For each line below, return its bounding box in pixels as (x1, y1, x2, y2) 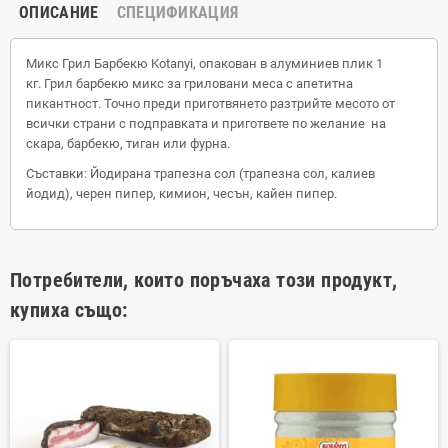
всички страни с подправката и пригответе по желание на (26, 116, 386, 131)
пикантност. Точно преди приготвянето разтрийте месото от (26, 96, 395, 111)
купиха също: (10, 298, 128, 322)
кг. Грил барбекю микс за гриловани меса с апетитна (26, 76, 353, 91)
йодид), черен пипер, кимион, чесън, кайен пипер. (26, 186, 337, 201)
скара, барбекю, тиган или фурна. (26, 136, 233, 151)
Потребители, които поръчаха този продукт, (10, 268, 398, 292)
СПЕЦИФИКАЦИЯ (116, 3, 239, 22)
